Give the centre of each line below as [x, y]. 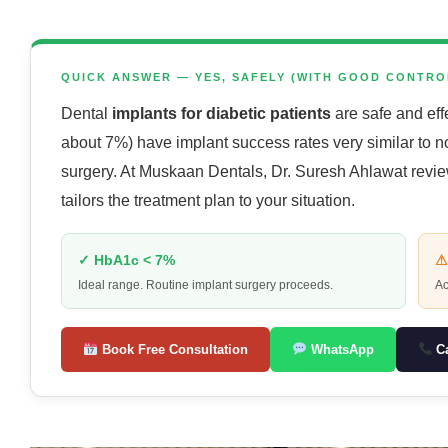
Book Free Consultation [172, 349]
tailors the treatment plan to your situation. [208, 200]
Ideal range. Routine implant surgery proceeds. [205, 285]
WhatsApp [340, 349]
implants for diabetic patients [221, 113]
